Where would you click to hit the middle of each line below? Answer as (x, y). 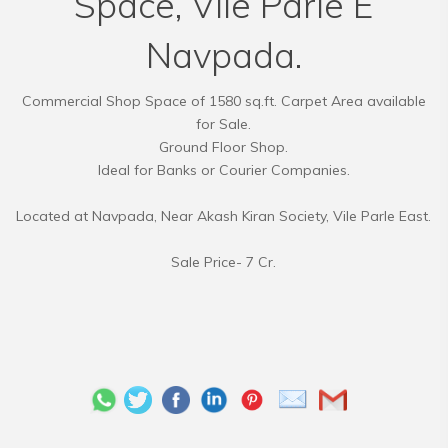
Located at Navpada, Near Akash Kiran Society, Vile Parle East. (223, 216)
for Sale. (223, 124)
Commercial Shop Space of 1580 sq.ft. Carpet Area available (223, 101)
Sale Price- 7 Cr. (223, 262)
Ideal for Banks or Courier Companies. (223, 170)
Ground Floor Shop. (223, 147)
